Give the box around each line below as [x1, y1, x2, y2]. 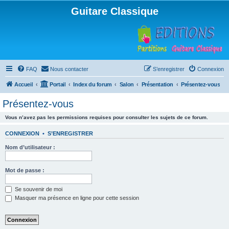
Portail [50, 81, 66, 87]
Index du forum [73, 81, 112, 87]
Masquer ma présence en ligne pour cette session [13, 195, 139, 201]
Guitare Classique [71, 6, 158, 17]
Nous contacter [50, 66, 88, 72]
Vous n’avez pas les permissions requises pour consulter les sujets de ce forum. [5, 114, 208, 120]
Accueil [14, 81, 33, 87]
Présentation [141, 81, 174, 87]
